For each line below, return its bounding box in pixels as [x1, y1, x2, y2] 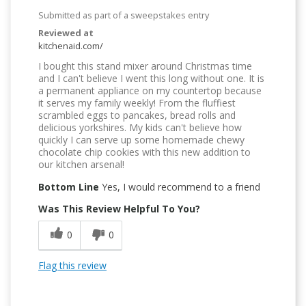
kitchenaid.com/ [38, 39, 103, 52]
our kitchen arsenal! [38, 157, 124, 171]
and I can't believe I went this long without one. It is [38, 71, 264, 85]
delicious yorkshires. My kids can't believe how [38, 120, 242, 134]
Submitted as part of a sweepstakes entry [38, 8, 209, 21]
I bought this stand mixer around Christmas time [38, 59, 252, 72]
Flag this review [38, 258, 107, 272]
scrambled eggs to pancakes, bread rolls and [38, 108, 236, 122]
